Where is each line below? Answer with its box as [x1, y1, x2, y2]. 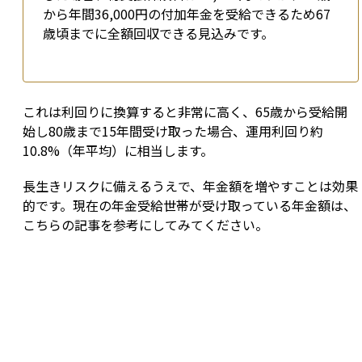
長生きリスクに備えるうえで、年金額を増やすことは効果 [23, 176, 358, 196]
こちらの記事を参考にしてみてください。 [23, 215, 268, 235]
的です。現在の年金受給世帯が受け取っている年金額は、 [23, 196, 356, 216]
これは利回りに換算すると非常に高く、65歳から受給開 [23, 102, 347, 122]
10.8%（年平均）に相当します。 [23, 141, 213, 161]
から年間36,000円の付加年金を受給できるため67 [43, 4, 330, 24]
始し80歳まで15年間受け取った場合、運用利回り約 [23, 121, 323, 141]
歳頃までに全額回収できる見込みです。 [43, 23, 274, 44]
